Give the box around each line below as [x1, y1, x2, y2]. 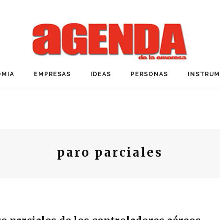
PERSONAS [131, 71, 168, 78]
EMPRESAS [34, 71, 71, 78]
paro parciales [57, 145, 163, 160]
